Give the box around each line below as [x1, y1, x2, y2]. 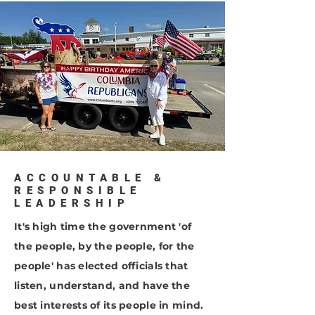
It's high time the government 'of [14, 220, 192, 233]
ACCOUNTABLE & [14, 172, 167, 184]
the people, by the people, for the [14, 240, 195, 252]
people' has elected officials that [14, 259, 188, 272]
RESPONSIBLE [14, 184, 141, 197]
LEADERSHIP [14, 197, 129, 210]
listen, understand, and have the [14, 279, 190, 292]
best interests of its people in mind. [14, 299, 204, 311]
